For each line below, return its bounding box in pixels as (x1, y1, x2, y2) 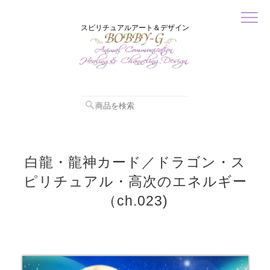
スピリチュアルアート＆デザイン (81, 24, 189, 31)
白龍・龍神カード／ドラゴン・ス (24, 154, 246, 170)
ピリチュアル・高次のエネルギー (23, 174, 247, 189)
